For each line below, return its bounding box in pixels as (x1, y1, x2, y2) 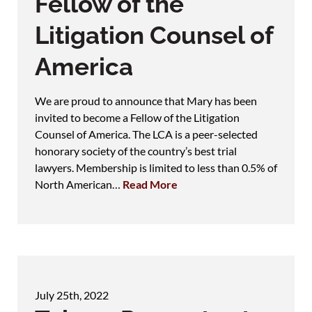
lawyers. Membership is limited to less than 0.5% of (35, 160, 277, 174)
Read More (123, 177, 178, 191)
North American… (35, 177, 123, 191)
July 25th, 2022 (35, 288, 109, 302)
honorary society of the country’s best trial (35, 143, 237, 157)
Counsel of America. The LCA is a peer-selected (35, 127, 258, 141)
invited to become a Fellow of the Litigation (35, 110, 240, 124)
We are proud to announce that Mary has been (35, 93, 257, 107)
